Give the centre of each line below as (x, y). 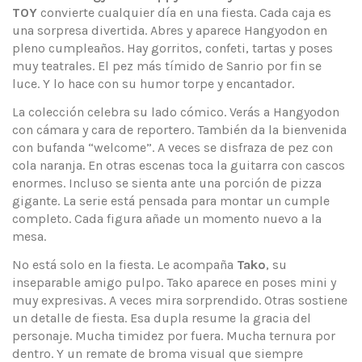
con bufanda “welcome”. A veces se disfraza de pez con (173, 148)
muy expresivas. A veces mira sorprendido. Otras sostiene (180, 300)
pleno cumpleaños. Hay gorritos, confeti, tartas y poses (173, 48)
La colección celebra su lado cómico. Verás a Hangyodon (176, 112)
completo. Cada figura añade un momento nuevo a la (167, 219)
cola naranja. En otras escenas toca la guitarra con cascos (179, 166)
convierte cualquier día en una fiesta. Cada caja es (184, 13)
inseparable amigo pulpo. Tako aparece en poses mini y (174, 282)
